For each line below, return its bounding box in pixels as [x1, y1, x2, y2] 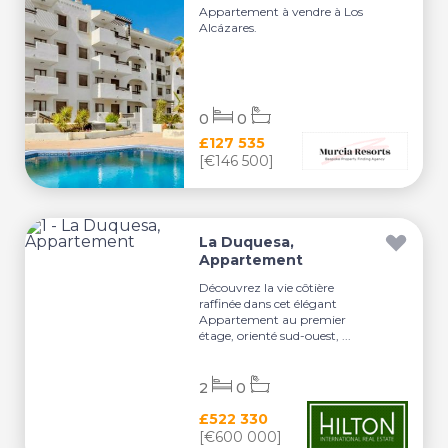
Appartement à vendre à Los [199, 3, 364, 19]
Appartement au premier [199, 311, 347, 327]
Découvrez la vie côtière [199, 279, 335, 295]
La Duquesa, [199, 233, 295, 251]
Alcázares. [199, 19, 258, 35]
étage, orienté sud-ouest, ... [199, 327, 352, 343]
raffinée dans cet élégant [199, 295, 338, 311]
